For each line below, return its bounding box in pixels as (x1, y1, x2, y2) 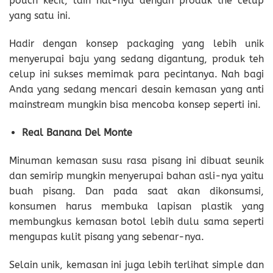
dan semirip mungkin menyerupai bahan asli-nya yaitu (9, 169, 264, 182)
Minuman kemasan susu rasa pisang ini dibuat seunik (9, 154, 264, 166)
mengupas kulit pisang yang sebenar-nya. (9, 230, 204, 243)
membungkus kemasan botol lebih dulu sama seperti (9, 215, 264, 227)
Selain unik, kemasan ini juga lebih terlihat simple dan (9, 258, 264, 271)
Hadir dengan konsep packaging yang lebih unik (9, 38, 264, 50)
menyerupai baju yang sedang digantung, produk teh (9, 53, 264, 65)
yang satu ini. (9, 10, 71, 22)
